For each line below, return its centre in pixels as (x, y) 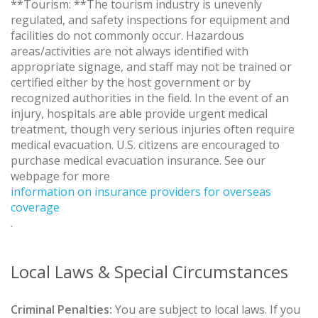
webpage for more (60, 176)
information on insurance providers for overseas (141, 192)
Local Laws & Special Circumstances (149, 272)
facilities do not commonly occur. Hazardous (127, 36)
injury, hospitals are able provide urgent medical (139, 114)
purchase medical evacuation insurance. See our (138, 161)
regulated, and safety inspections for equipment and (150, 20)
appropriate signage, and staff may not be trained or (151, 67)
